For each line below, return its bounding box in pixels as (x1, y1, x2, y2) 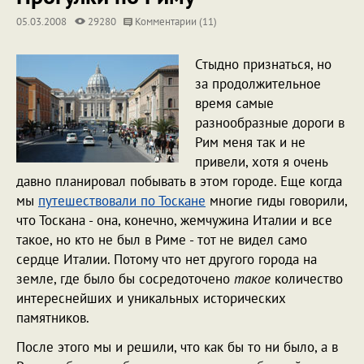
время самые (195, 94, 274, 112)
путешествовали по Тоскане (38, 192, 206, 210)
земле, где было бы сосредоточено (16, 270, 234, 288)
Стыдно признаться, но (195, 55, 331, 73)
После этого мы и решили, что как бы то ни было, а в (16, 338, 338, 356)
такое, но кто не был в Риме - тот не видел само (16, 231, 307, 249)
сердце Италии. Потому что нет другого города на (16, 250, 317, 268)
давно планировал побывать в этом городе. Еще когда (16, 172, 342, 190)
